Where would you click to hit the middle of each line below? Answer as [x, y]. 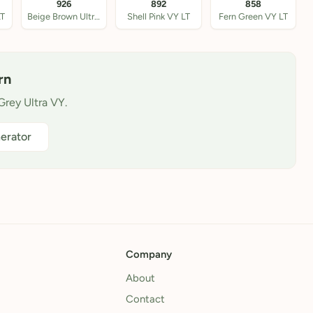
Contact [145, 299]
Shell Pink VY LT [158, 16]
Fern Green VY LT [253, 16]
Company [149, 254]
